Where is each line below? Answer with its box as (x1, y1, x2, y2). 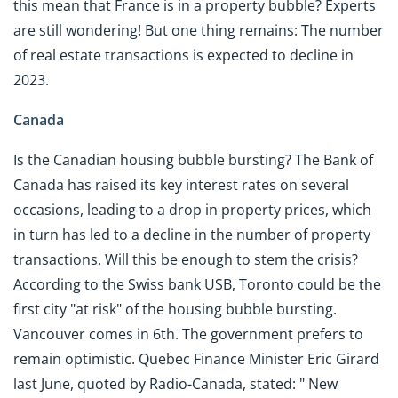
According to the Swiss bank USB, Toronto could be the (13, 275, 381, 294)
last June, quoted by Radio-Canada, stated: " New (13, 374, 338, 394)
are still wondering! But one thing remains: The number (13, 20, 384, 41)
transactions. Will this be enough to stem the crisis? (13, 250, 358, 269)
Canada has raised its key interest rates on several (13, 175, 349, 195)
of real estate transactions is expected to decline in (13, 45, 354, 66)
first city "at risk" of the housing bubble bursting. (13, 299, 337, 319)
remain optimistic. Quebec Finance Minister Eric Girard (13, 349, 379, 369)
